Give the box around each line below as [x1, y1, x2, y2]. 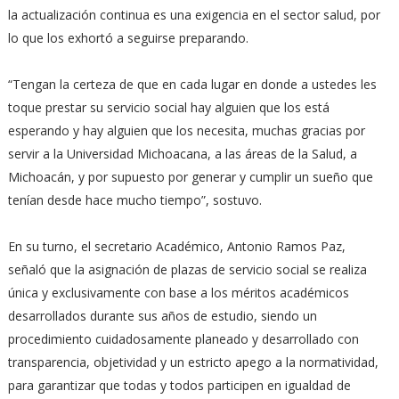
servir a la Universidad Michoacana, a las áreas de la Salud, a [7, 145, 357, 162]
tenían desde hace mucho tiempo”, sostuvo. [7, 191, 262, 208]
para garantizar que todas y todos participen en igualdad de [7, 377, 351, 394]
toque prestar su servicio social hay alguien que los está [7, 99, 330, 116]
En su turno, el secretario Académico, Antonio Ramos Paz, [7, 238, 346, 255]
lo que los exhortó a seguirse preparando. [7, 29, 252, 46]
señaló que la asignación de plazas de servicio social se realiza [7, 261, 367, 278]
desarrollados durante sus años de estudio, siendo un [7, 307, 317, 324]
